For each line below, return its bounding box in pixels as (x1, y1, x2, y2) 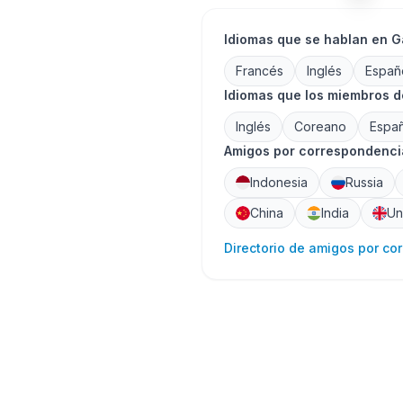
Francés (236, 63, 283, 78)
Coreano (294, 119, 346, 134)
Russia (345, 175, 383, 190)
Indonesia (250, 175, 308, 190)
